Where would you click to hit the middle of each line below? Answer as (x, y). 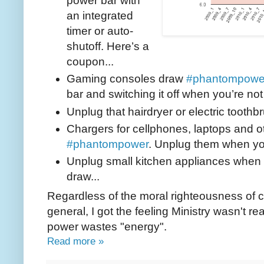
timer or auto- (100, 31)
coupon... (90, 62)
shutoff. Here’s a (108, 47)
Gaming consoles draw (126, 79)
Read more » (75, 241)
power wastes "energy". (107, 226)
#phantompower (108, 144)
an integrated (100, 16)
